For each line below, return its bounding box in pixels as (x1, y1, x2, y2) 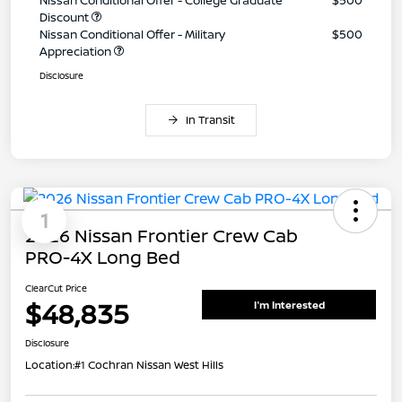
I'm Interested (253, 298, 325, 312)
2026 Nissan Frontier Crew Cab (25, 223, 298, 248)
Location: (25, 356, 74, 372)
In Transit (185, 111, 235, 127)
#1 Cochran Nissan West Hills (74, 356, 223, 372)
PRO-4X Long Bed (25, 244, 180, 269)
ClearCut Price (25, 281, 87, 294)
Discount (39, 8, 92, 25)
